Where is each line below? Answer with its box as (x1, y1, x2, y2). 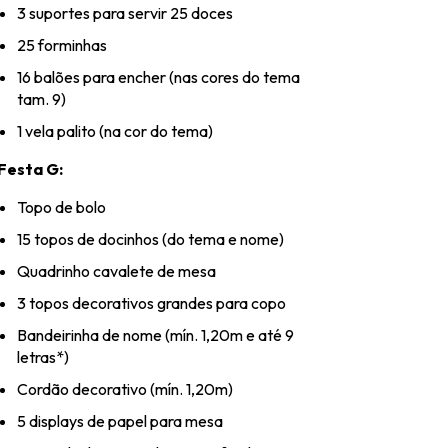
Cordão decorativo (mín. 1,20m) (17, 379, 233, 400)
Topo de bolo (17, 197, 106, 218)
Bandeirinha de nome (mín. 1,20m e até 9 (17, 325, 294, 346)
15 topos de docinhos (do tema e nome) (17, 229, 284, 250)
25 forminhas (17, 35, 107, 56)
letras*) (17, 347, 69, 368)
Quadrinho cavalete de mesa (17, 261, 216, 282)
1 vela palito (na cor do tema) (17, 121, 213, 142)
